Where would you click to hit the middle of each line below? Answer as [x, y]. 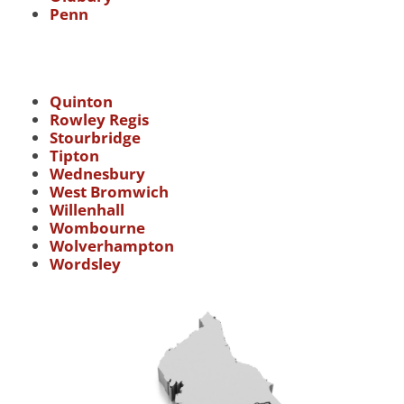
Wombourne [97, 227]
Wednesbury [97, 173]
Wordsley [85, 263]
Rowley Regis [99, 119]
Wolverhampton [112, 245]
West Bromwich [109, 191]
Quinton [81, 101]
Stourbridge [95, 137]
